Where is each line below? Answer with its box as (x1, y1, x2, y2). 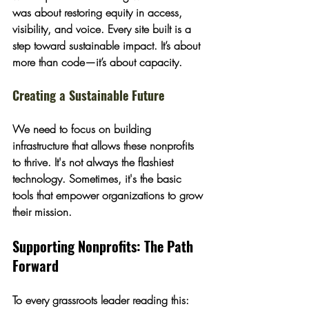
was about (12, 5, 64, 20)
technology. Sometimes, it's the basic (12, 171, 185, 186)
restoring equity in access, (64, 5, 186, 20)
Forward (12, 255, 59, 276)
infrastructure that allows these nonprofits (12, 138, 197, 153)
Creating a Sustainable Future (12, 86, 164, 104)
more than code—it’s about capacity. (12, 54, 182, 70)
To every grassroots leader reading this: (12, 292, 192, 308)
